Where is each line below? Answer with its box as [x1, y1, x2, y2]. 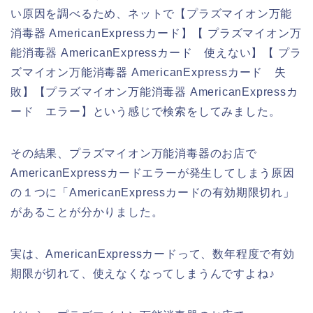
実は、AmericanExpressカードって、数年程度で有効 [10, 248, 295, 261]
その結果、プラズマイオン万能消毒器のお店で [10, 147, 257, 160]
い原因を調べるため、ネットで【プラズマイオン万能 [10, 8, 293, 20]
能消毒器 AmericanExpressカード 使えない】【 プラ [10, 47, 302, 59]
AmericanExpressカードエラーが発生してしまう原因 [10, 167, 295, 180]
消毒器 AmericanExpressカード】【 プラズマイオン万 [10, 27, 302, 40]
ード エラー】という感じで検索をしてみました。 [10, 105, 281, 118]
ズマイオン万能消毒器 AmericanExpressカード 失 [10, 66, 286, 79]
